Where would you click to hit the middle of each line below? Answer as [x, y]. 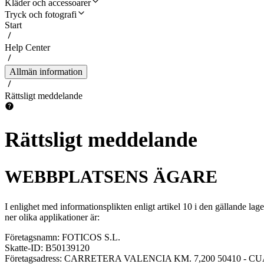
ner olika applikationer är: [52, 217]
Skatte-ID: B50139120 [47, 247]
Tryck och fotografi [41, 14]
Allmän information [46, 72]
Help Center [27, 47]
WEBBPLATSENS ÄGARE [111, 176]
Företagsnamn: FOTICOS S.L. [62, 237]
